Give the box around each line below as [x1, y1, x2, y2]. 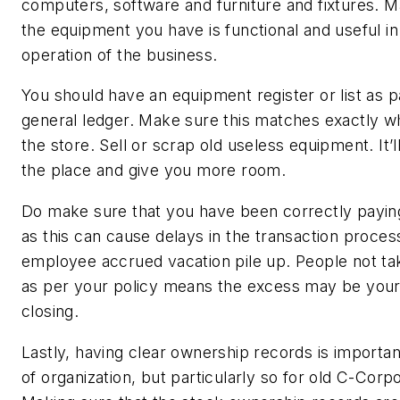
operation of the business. [21, 45, 228, 64]
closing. [21, 301, 79, 321]
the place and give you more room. [21, 161, 291, 180]
